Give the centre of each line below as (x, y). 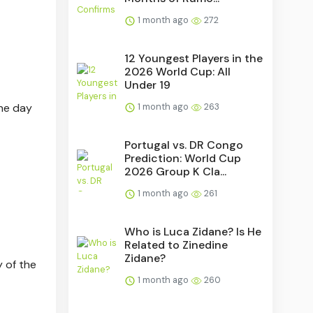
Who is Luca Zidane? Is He (193, 231)
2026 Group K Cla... (176, 171)
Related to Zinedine (176, 245)
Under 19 (148, 85)
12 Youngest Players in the (194, 58)
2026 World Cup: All (178, 71)
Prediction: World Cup (183, 158)
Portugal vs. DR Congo (184, 145)
